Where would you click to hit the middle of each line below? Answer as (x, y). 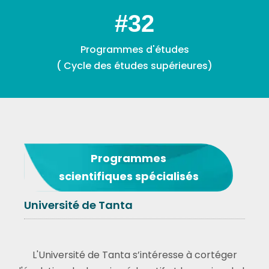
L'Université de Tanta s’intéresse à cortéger (134, 255)
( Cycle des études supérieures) (134, 66)
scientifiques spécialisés (128, 176)
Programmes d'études (134, 50)
